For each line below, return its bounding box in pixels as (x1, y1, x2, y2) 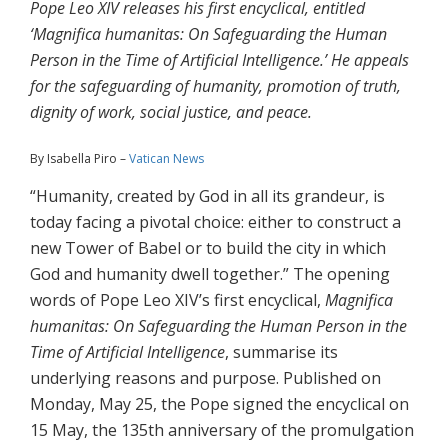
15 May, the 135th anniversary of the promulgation (30, 419, 414, 442)
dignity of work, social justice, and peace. (30, 101, 312, 124)
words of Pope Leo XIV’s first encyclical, (30, 289, 325, 312)
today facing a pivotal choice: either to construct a (30, 211, 401, 234)
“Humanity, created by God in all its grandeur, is (30, 185, 385, 208)
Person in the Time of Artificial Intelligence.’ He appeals (30, 49, 409, 72)
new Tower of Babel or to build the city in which (30, 237, 386, 260)
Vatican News (129, 150, 204, 168)
